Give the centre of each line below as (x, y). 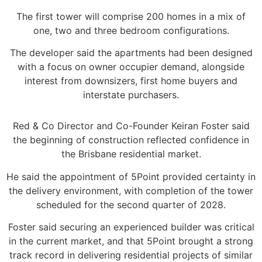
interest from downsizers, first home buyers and (131, 81)
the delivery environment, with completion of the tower (131, 190)
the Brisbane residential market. (131, 154)
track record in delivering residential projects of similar (131, 255)
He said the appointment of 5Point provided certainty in (131, 176)
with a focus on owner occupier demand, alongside (131, 67)
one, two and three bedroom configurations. (131, 31)
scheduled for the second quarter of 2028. (131, 204)
